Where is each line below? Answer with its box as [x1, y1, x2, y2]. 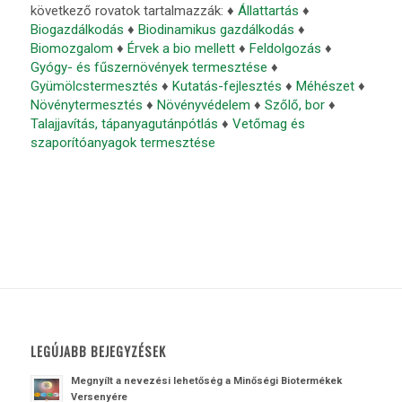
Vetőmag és [232, 116, 305, 132]
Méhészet [295, 78, 354, 94]
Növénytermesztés [30, 97, 143, 113]
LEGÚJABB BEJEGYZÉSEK [30, 342, 166, 362]
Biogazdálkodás [30, 22, 124, 38]
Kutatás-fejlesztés [171, 78, 282, 94]
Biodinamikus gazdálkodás [137, 22, 294, 38]
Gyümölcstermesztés [30, 78, 158, 94]
